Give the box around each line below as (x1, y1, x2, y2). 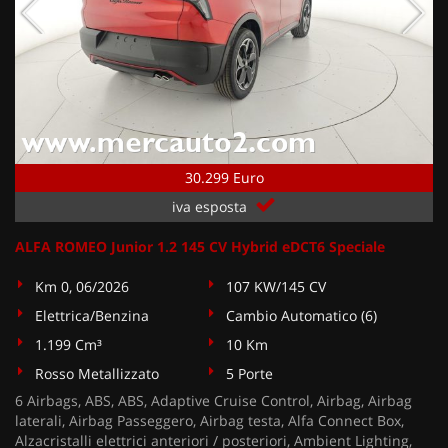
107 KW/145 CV (226, 277, 327, 296)
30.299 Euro (184, 168, 264, 187)
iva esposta (172, 197, 251, 216)
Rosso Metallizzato (35, 364, 159, 383)
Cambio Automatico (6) (226, 306, 378, 325)
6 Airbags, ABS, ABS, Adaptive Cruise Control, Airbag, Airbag (15, 391, 412, 410)
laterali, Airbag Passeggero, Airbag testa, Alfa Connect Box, (15, 411, 404, 430)
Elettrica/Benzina (35, 306, 149, 325)
